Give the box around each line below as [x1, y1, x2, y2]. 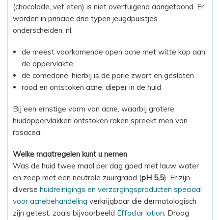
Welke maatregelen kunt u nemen [13, 149, 127, 159]
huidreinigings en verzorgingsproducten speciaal [40, 184, 202, 194]
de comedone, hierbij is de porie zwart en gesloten [21, 70, 194, 80]
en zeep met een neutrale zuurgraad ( [13, 172, 141, 182]
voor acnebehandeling [13, 196, 87, 206]
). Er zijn [164, 172, 190, 182]
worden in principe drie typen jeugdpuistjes [13, 13, 158, 23]
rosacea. [13, 127, 42, 137]
